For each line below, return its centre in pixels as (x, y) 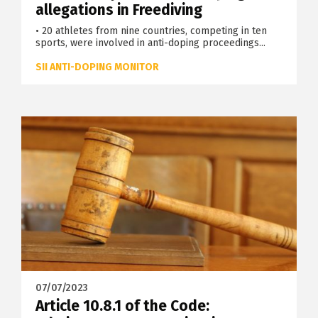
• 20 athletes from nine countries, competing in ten (151, 31)
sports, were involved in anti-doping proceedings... (150, 43)
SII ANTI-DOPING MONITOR (97, 67)
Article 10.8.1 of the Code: (122, 306)
